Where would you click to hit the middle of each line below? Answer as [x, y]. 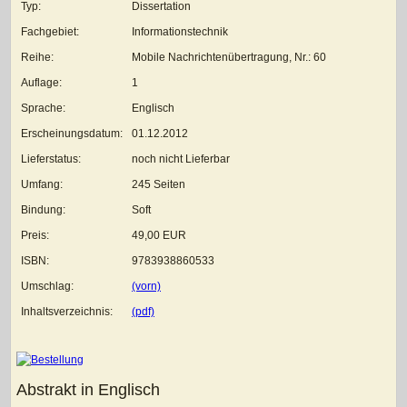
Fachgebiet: [50, 31]
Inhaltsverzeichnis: [67, 311]
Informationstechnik [180, 31]
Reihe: [37, 57]
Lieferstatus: [51, 159]
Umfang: [42, 184]
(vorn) [146, 286]
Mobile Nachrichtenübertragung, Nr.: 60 [229, 57]
